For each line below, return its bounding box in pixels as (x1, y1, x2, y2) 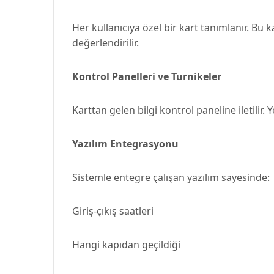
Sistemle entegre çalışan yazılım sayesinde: (72, 171, 270, 184)
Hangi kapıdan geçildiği (72, 238, 180, 251)
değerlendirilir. (72, 36, 139, 50)
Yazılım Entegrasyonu (72, 137, 179, 150)
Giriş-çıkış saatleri (72, 204, 154, 218)
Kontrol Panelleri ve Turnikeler (72, 70, 221, 83)
